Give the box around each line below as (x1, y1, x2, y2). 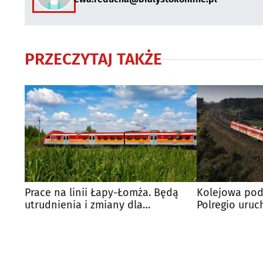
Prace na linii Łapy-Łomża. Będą (25, 186, 178, 199)
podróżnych (25, 210, 82, 224)
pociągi (197, 210, 232, 224)
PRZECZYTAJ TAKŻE (25, 49, 162, 69)
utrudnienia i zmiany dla (25, 198, 143, 211)
